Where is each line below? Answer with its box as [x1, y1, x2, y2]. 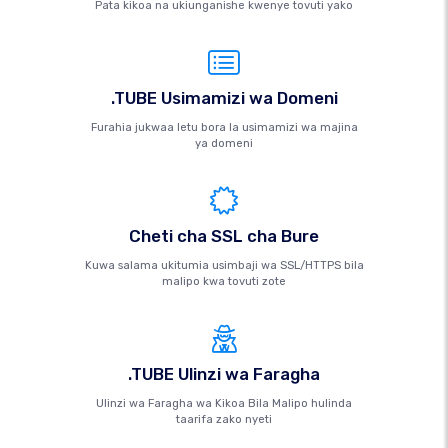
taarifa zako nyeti [176, 413, 272, 426]
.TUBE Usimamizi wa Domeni [110, 88, 338, 108]
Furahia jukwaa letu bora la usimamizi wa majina [90, 121, 358, 134]
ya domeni [195, 137, 253, 150]
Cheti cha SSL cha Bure [129, 226, 319, 246]
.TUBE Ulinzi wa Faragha [128, 364, 320, 384]
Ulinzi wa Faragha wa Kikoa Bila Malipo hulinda [96, 397, 352, 410]
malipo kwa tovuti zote [162, 275, 286, 288]
